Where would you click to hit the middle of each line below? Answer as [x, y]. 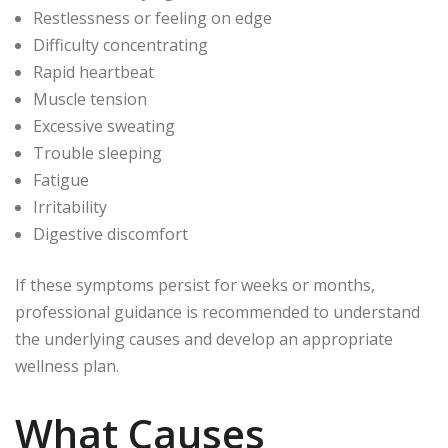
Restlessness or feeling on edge [152, 18]
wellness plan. [67, 366]
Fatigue [61, 180]
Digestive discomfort [110, 234]
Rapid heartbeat [93, 72]
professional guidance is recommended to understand [217, 312]
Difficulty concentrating [120, 45]
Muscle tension [90, 99]
